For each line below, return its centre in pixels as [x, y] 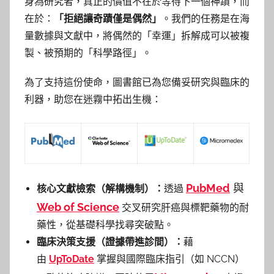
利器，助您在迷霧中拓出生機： [93, 99]
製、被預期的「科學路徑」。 [88, 53]
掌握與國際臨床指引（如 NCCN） [169, 259]
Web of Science [78, 207]
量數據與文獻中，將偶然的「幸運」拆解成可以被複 [137, 36]
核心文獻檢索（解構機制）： [100, 189]
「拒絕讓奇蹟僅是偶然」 [108, 19]
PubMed [208, 188]
